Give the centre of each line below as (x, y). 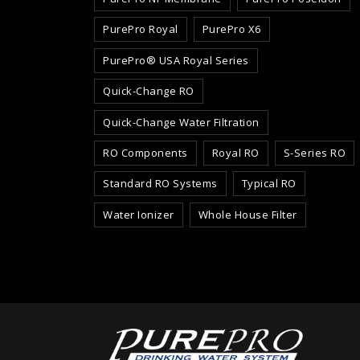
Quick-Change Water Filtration (181, 122)
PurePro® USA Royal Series (176, 60)
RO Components (145, 152)
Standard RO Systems (160, 184)
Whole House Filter (247, 214)
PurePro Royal (141, 29)
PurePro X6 (231, 29)
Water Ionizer (139, 214)
